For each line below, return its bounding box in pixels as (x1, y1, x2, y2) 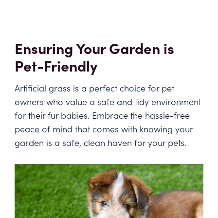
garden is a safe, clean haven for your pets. (15, 136, 186, 149)
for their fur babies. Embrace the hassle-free (15, 109, 190, 122)
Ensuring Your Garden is (15, 37, 174, 58)
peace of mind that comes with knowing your (15, 123, 193, 135)
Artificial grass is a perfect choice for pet (15, 82, 174, 94)
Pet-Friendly (15, 55, 97, 76)
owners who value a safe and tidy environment (15, 95, 201, 108)
